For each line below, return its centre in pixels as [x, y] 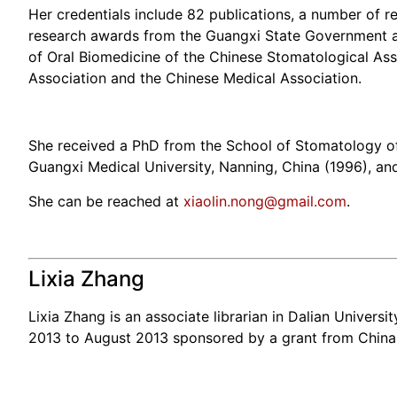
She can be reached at [106, 201]
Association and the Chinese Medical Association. [195, 78]
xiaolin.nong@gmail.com [265, 201]
